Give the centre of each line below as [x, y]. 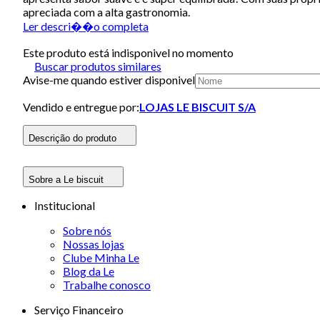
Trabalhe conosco [107, 284]
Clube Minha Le [101, 257]
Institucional [65, 205]
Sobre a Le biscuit [66, 179]
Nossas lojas [94, 244]
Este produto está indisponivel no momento [128, 52]
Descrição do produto [72, 138]
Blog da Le [89, 271]
